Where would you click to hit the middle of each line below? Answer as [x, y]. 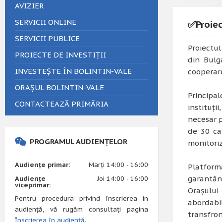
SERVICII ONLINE [46, 22]
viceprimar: [33, 185]
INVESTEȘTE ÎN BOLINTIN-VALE [73, 71]
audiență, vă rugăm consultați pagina [82, 209]
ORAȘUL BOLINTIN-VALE [59, 87]
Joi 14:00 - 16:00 [122, 179]
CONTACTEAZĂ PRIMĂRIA [62, 104]
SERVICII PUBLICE [47, 38]
